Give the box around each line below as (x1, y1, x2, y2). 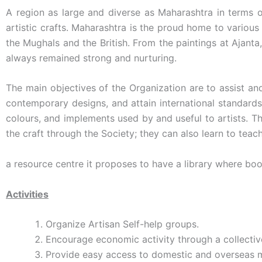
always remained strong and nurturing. (6, 51, 177, 64)
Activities (6, 188, 49, 200)
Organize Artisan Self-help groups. (46, 218, 199, 230)
